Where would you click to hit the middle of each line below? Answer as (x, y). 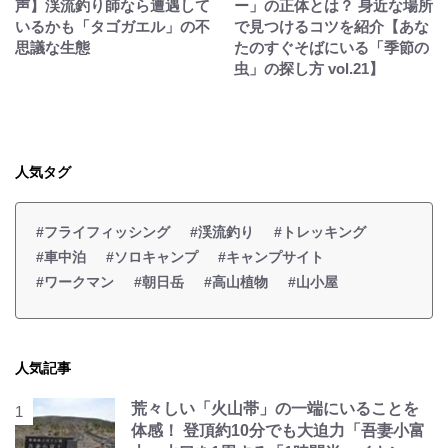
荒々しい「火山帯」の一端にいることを (275, 408)
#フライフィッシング (103, 231)
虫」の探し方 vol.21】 (309, 68)
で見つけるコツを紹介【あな (331, 26)
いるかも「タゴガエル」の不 (112, 26)
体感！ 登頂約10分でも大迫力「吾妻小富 (278, 430)
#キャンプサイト (271, 256)
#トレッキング (320, 231)
